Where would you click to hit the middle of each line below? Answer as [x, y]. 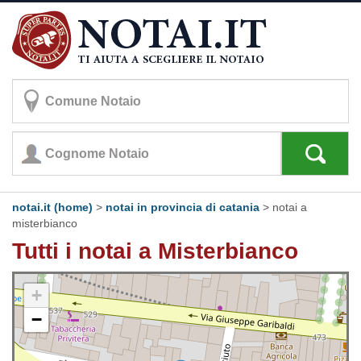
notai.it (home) [52, 207]
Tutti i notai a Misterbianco [155, 251]
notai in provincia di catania [183, 207]
